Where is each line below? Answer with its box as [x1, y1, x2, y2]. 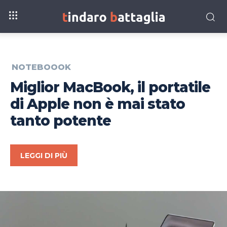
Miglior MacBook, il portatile [10, 79, 210, 96]
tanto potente [10, 112, 111, 130]
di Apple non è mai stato [10, 95, 185, 113]
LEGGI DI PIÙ [20, 151, 67, 161]
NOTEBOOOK [12, 62, 71, 72]
